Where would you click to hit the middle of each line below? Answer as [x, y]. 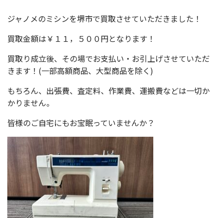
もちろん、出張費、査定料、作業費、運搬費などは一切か [109, 91]
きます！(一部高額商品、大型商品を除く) [80, 71]
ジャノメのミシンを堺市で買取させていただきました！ [104, 18]
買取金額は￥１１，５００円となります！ [81, 38]
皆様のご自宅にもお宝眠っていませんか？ [81, 123]
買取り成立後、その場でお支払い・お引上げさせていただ [109, 58]
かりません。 [31, 103]
